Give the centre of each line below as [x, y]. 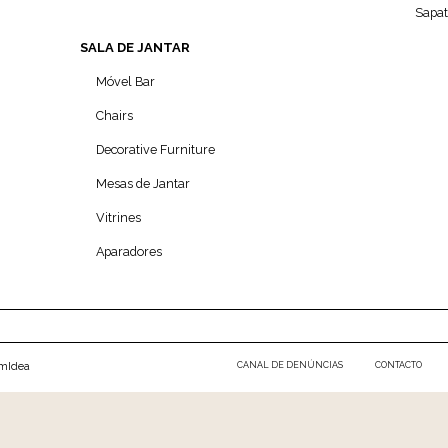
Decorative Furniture [155, 150]
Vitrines [118, 218]
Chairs [114, 116]
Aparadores [128, 252]
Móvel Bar [125, 82]
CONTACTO [398, 365]
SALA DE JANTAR [134, 48]
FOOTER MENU [245, 357]
